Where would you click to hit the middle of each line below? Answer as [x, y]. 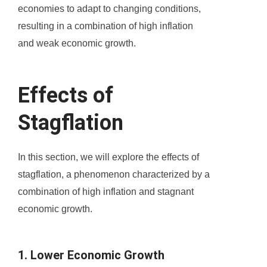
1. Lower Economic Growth [91, 255]
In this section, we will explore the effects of [108, 157]
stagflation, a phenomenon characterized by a [114, 175]
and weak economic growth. [77, 44]
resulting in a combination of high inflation [105, 26]
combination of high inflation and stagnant [106, 192]
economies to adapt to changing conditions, [109, 9]
